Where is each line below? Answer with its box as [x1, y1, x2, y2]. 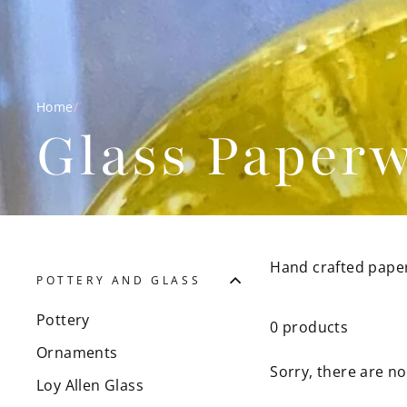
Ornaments [36, 342, 118, 362]
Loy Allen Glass [36, 374, 144, 395]
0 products [270, 316, 349, 337]
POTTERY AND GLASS [36, 273, 202, 289]
